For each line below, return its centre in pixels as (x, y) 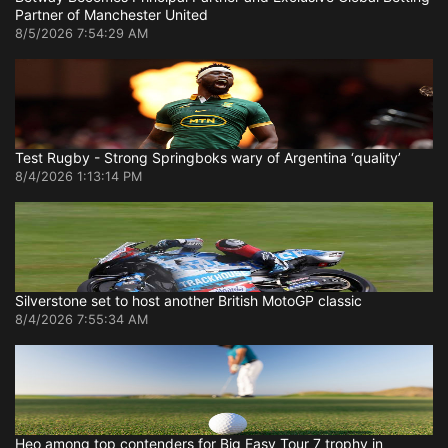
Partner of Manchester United (111, 15)
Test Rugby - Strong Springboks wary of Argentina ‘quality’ (208, 158)
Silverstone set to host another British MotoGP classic (188, 301)
